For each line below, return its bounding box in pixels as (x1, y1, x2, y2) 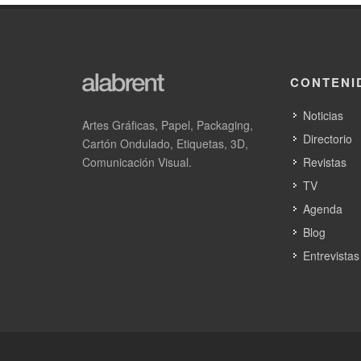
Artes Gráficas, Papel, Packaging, (82, 117, 253, 134)
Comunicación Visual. (82, 154, 192, 171)
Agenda (302, 201, 342, 218)
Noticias (302, 107, 343, 124)
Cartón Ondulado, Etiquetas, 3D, (82, 135, 248, 152)
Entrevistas (302, 247, 359, 264)
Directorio (302, 131, 352, 147)
